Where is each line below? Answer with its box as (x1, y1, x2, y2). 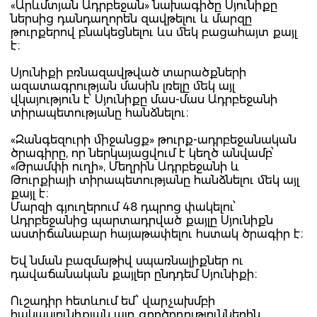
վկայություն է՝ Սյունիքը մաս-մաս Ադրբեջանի (11, 92, 277, 106)
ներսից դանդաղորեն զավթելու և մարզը (11, 11, 252, 25)
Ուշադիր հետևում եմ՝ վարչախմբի (11, 294, 215, 308)
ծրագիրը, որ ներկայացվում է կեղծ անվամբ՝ (11, 146, 274, 160)
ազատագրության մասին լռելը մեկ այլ (11, 79, 235, 93)
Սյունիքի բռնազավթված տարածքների (11, 65, 246, 79)
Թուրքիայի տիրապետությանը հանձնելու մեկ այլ (11, 173, 299, 187)
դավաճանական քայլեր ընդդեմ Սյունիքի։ (11, 267, 258, 281)
